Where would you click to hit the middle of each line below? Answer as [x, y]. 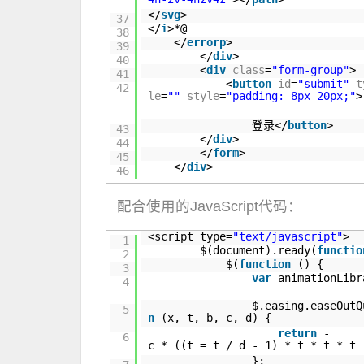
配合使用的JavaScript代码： [210, 206]
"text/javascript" [288, 236]
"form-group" [311, 70]
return [298, 333]
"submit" [324, 84]
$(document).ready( [259, 250]
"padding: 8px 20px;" [291, 96]
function [265, 264]
